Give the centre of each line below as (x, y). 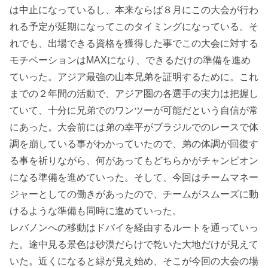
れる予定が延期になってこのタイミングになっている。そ (134, 27)
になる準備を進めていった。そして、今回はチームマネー (134, 177)
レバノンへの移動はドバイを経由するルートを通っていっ (134, 228)
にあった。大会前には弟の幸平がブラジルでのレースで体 (134, 127)
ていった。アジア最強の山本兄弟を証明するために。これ (134, 77)
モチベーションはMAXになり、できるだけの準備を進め (130, 60)
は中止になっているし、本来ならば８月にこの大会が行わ (134, 10)
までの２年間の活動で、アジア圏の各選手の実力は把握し (134, 94)
